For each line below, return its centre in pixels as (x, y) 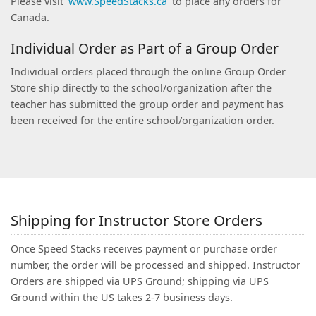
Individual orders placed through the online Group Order (148, 72)
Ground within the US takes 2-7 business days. (122, 297)
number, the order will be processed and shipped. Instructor (156, 265)
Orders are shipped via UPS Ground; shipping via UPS (140, 281)
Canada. (30, 17)
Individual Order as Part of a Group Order (145, 48)
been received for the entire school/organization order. (142, 120)
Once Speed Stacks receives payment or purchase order (144, 249)
